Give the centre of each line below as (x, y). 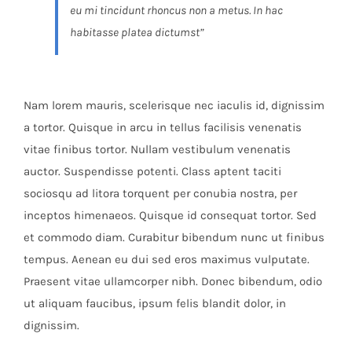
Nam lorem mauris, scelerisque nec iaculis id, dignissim (174, 105)
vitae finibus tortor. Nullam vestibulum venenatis (157, 149)
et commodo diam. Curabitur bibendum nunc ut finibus (174, 237)
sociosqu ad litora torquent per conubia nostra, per (160, 193)
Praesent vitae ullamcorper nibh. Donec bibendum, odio (172, 281)
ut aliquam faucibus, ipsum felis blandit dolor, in (154, 303)
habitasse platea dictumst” (136, 32)
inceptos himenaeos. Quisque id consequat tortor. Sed (170, 215)
